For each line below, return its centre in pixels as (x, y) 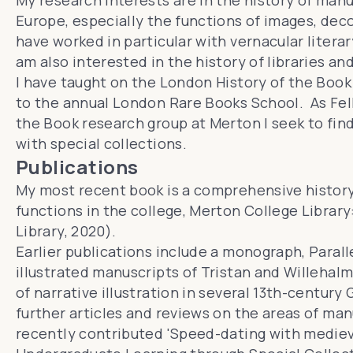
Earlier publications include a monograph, (163, 251)
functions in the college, (103, 210)
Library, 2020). (66, 231)
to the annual (65, 102)
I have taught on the (88, 82)
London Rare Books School (206, 102)
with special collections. (101, 143)
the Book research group (102, 123)
